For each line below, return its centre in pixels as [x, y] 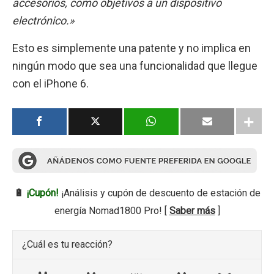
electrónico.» [43, 20]
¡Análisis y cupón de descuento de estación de [159, 193]
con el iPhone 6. [50, 84]
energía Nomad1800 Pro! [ [112, 211]
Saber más [192, 211]
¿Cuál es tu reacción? [67, 244]
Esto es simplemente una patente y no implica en [131, 48]
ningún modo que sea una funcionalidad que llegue [135, 66]
